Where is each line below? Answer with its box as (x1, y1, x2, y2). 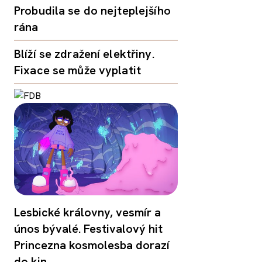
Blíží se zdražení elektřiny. (14, 46, 154, 62)
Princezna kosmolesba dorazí (14, 237, 170, 253)
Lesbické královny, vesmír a (14, 204, 161, 220)
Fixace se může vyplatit (14, 63, 141, 78)
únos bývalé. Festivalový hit (14, 220, 163, 236)
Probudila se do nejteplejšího (14, 3, 171, 19)
